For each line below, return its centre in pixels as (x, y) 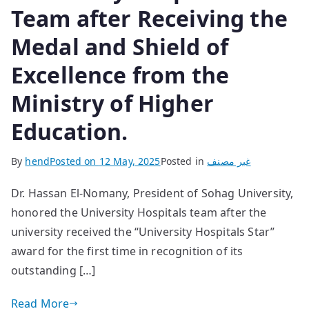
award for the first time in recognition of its (127, 251)
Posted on (74, 161)
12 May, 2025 (130, 161)
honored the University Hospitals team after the (139, 212)
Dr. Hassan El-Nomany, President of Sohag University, (152, 193)
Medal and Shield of (120, 46)
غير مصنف (229, 161)
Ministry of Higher (112, 103)
